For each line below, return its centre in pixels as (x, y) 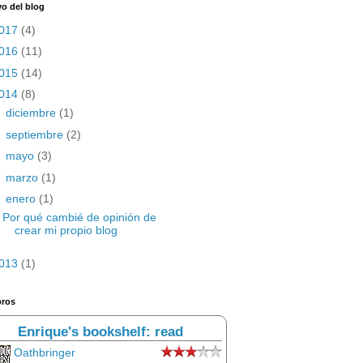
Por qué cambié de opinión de (79, 217)
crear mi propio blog (66, 230)
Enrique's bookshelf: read (100, 332)
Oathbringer (45, 352)
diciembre (32, 113)
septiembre (36, 134)
